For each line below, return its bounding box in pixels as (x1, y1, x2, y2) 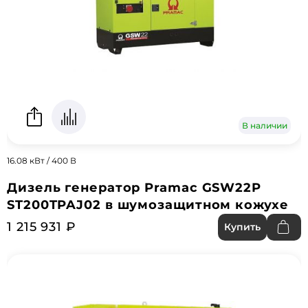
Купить (224, 221, 261, 233)
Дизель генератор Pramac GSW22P (7, 180, 261, 195)
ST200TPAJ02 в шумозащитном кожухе (7, 197, 289, 212)
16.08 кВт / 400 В (7, 155, 76, 166)
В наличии (242, 120, 287, 131)
